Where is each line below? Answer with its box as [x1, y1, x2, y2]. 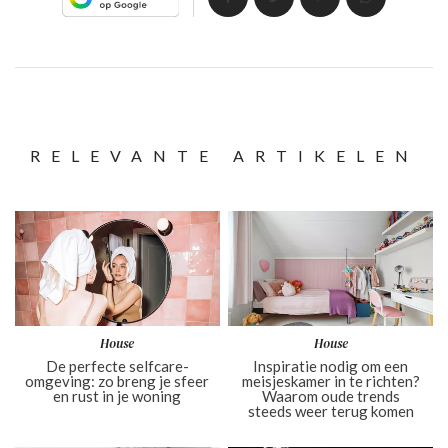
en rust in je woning [53, 387, 182, 406]
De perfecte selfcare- [45, 357, 189, 376]
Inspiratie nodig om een [253, 357, 409, 376]
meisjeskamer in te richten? [241, 372, 420, 391]
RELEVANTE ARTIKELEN [29, 146, 419, 165]
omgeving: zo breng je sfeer [25, 372, 210, 391]
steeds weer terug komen [247, 402, 414, 421]
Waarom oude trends [261, 387, 400, 406]
